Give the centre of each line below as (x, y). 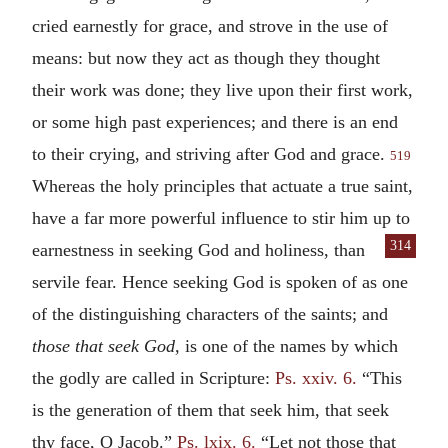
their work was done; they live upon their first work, (222, 89)
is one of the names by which (291, 345)
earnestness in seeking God (133, 249)
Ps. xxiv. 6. (316, 377)
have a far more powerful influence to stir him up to (221, 217)
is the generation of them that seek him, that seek (210, 409)
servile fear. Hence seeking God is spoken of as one (220, 281)
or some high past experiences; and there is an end (215, 121)
